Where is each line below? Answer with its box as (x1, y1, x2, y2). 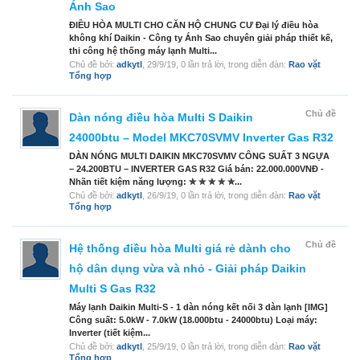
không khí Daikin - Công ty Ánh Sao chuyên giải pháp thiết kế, (69, 33, 333, 43)
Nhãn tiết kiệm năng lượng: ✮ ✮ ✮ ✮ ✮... (69, 177, 242, 187)
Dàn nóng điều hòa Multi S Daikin (69, 111, 253, 125)
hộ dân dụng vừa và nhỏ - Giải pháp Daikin (69, 262, 306, 276)
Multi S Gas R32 (69, 282, 156, 296)
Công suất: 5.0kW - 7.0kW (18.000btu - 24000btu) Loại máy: (69, 315, 317, 325)
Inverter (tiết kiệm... (69, 328, 150, 338)
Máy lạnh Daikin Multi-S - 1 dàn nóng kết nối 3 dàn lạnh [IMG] (69, 302, 328, 313)
